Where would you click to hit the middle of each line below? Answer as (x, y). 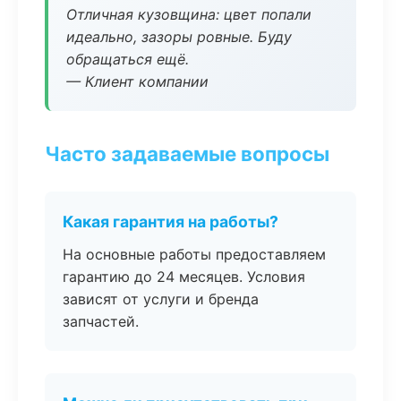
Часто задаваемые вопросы (187, 154)
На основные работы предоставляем (194, 254)
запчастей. (101, 321)
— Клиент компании (137, 81)
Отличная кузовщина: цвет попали (189, 14)
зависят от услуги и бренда (161, 299)
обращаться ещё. (128, 59)
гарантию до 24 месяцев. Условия (184, 277)
